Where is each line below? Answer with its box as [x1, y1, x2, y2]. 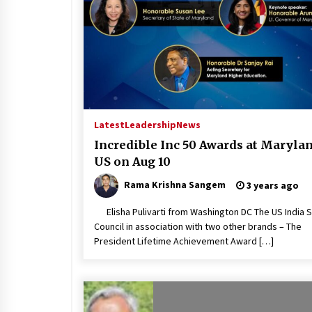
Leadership [125, 118, 176, 131]
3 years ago [244, 178, 299, 192]
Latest [94, 118, 125, 131]
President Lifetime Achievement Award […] [94, 234, 274, 247]
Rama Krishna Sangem [124, 178, 226, 191]
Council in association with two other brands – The [94, 219, 302, 233]
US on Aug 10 [94, 154, 171, 169]
